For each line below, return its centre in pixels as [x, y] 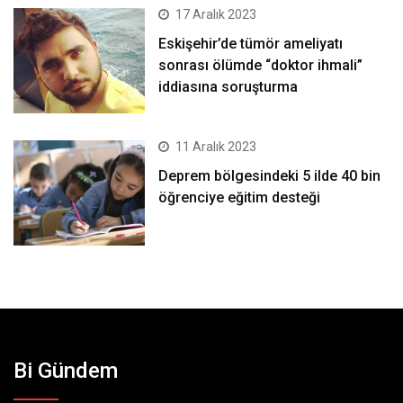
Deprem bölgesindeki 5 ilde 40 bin [270, 175]
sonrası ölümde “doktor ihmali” [261, 65]
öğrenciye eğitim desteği [240, 197]
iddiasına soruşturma [228, 86]
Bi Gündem [66, 370]
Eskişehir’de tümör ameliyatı [251, 43]
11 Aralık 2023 [216, 146]
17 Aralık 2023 [216, 14]
